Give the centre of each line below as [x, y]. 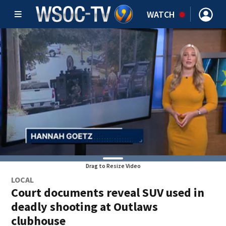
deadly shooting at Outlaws [85, 207]
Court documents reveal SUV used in [108, 192]
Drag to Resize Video [113, 166]
